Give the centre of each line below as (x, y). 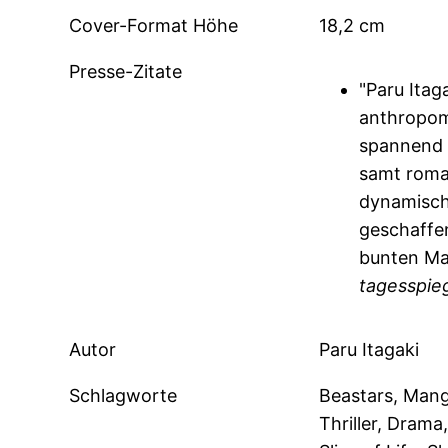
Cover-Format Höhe (154, 26)
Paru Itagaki (368, 350)
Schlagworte (123, 396)
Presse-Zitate (126, 72)
